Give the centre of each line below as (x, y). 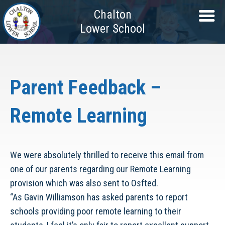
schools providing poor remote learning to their (96, 211)
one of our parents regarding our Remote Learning (100, 169)
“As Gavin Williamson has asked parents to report (99, 197)
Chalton (113, 15)
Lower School (113, 29)
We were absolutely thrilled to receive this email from (107, 155)
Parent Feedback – (86, 88)
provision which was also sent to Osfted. (84, 183)
